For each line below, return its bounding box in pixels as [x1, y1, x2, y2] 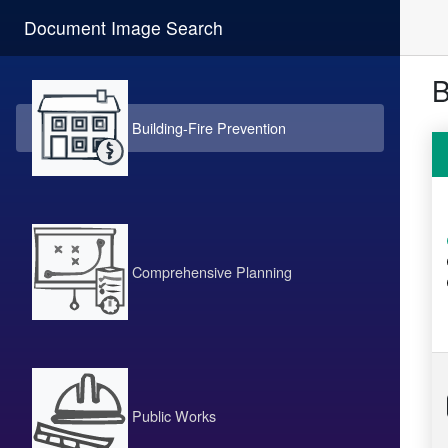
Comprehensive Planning [128, 261, 292, 282]
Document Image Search [24, 15, 223, 40]
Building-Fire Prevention [128, 117, 286, 138]
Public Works [128, 405, 216, 426]
